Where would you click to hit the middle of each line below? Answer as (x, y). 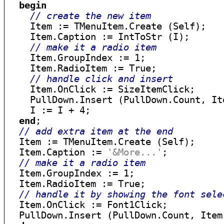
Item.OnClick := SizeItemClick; (102, 89)
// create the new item (91, 16)
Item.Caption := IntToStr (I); (99, 37)
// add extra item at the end (96, 131)
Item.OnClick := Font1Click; (88, 205)
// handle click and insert (102, 79)
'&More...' (135, 152)
